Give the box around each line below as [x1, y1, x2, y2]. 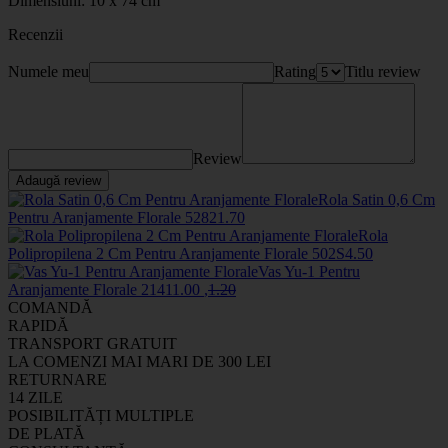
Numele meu [8, 62, 89, 80]
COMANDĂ [8, 298, 93, 316]
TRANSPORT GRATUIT [8, 334, 177, 352]
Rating [274, 62, 316, 80]
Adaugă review [16, 172, 101, 188]
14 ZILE [8, 388, 63, 406]
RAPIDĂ [8, 316, 69, 334]
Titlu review [345, 62, 421, 80]
